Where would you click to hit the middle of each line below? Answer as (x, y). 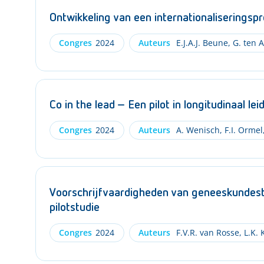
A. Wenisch (197, 130)
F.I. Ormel (242, 130)
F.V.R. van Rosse (206, 232)
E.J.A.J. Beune (201, 42)
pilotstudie (75, 207)
